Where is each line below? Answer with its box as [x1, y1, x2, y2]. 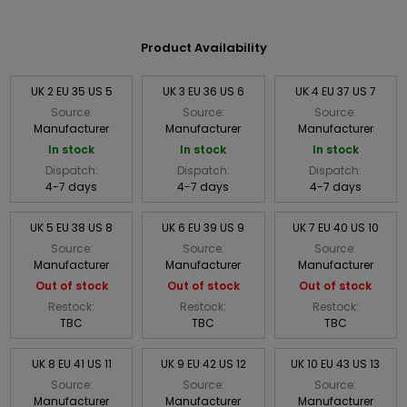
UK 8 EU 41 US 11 [31, 355, 112, 372]
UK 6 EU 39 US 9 [162, 219, 245, 235]
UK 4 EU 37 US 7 [294, 83, 376, 99]
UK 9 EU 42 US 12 [160, 355, 246, 372]
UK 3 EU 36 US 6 [162, 83, 244, 99]
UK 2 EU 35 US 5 [30, 83, 113, 99]
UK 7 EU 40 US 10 [292, 219, 379, 235]
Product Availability [140, 38, 267, 56]
